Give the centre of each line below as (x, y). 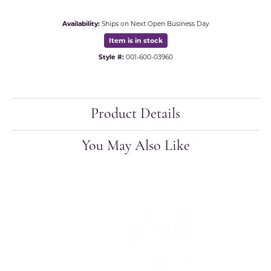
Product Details (135, 115)
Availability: (81, 24)
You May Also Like (135, 147)
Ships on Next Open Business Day (155, 24)
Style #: (111, 57)
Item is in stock (135, 41)
